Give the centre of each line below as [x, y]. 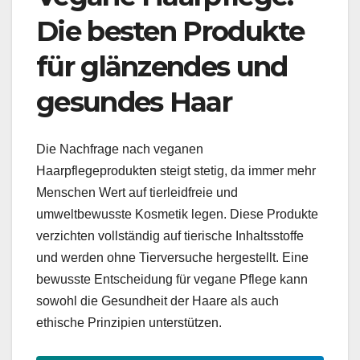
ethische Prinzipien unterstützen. [129, 322]
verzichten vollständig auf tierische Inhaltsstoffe [170, 235]
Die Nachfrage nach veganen [120, 149]
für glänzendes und [162, 67]
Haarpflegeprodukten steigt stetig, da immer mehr [176, 170]
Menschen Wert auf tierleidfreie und [137, 192]
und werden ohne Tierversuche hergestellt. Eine [172, 257]
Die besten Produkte [170, 32]
